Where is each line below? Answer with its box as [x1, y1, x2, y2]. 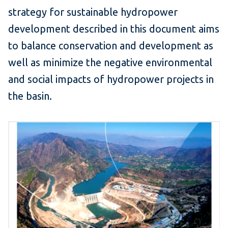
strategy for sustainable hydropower [8, 6, 178, 18]
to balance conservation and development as [8, 40, 213, 52]
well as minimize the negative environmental [8, 56, 212, 69]
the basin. [8, 90, 52, 102]
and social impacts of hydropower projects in [8, 73, 214, 85]
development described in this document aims [8, 23, 219, 35]
